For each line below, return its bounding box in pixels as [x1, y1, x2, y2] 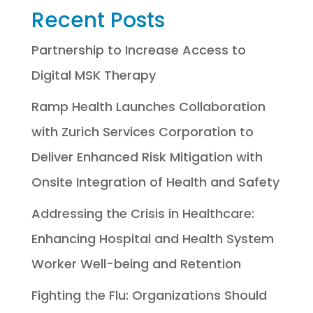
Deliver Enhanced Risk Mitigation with [31, 147, 263, 166]
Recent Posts [31, 5, 165, 35]
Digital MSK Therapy [31, 66, 156, 84]
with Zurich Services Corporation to [31, 122, 254, 140]
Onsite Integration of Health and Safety [31, 173, 279, 191]
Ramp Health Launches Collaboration [31, 97, 265, 115]
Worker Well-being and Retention [31, 254, 241, 272]
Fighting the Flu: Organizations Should [31, 286, 267, 304]
